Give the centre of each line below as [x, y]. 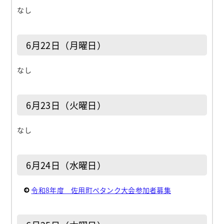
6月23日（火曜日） [66, 105]
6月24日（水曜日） [66, 165]
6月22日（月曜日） [66, 45]
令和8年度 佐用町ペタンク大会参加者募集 [101, 190]
